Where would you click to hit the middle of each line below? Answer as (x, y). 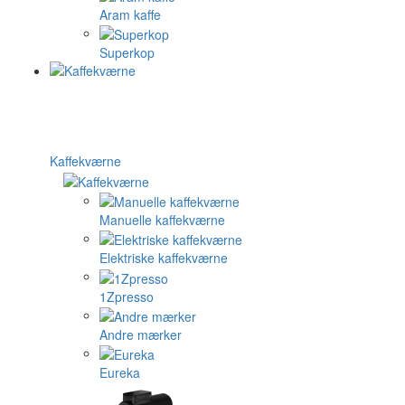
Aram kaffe (130, 14)
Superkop (127, 53)
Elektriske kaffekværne (164, 258)
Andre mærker (141, 334)
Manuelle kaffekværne (162, 219)
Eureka (120, 373)
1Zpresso (127, 296)
